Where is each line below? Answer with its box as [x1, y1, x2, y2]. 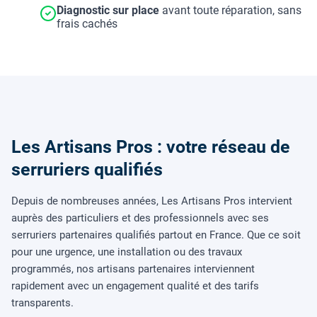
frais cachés [57, 17, 117, 30]
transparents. [11, 296, 74, 309]
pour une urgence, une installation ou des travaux [11, 245, 242, 258]
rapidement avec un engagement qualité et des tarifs [11, 279, 259, 292]
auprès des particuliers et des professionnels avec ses [11, 211, 269, 224]
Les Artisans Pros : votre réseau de [11, 136, 290, 157]
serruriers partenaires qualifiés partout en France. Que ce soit [11, 228, 301, 241]
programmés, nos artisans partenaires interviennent [11, 262, 255, 275]
